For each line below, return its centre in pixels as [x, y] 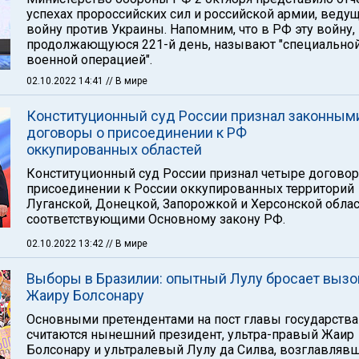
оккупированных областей [114, 149]
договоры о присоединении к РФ [137, 133]
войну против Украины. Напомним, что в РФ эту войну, [191, 29]
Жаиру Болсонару [85, 295]
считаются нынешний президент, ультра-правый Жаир [190, 335]
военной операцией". [89, 60]
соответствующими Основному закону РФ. [156, 219]
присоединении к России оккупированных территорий [190, 189]
